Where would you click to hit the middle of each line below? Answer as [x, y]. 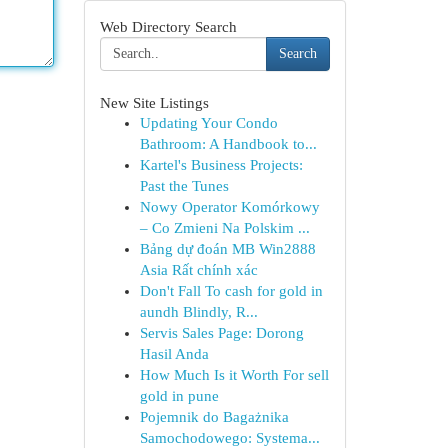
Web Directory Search [168, 26]
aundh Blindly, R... [198, 312]
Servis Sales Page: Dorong [221, 333]
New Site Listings [154, 102]
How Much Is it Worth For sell [234, 375]
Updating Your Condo [208, 123]
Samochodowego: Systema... [229, 438]
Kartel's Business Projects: [221, 165]
